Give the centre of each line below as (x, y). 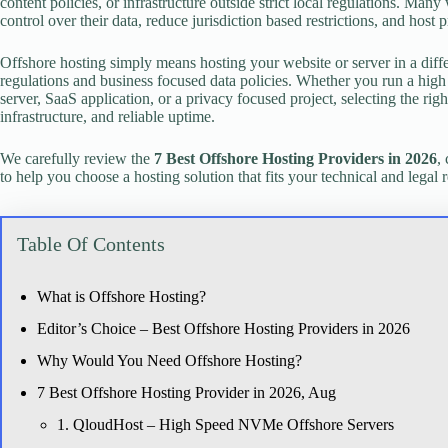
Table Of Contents (91, 244)
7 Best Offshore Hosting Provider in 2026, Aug (186, 392)
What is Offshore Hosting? (121, 296)
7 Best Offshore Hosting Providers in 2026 (295, 158)
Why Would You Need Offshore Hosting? (169, 360)
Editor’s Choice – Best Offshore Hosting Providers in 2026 (223, 328)
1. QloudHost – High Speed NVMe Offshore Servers (225, 424)
